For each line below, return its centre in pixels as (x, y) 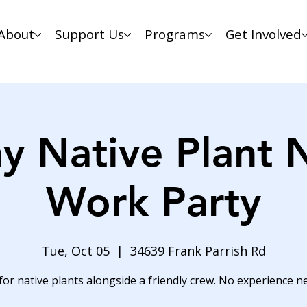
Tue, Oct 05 (75, 250)
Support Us (89, 35)
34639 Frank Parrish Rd (198, 250)
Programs (174, 35)
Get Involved (263, 35)
